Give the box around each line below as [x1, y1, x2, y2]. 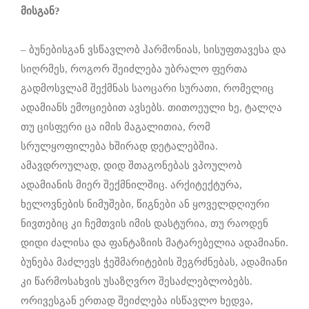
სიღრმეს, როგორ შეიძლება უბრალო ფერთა [21, 63, 248, 75]
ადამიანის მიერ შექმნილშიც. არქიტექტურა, [21, 179, 242, 191]
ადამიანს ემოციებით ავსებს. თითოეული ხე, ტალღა [21, 102, 282, 114]
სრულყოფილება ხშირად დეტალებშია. [21, 141, 218, 152]
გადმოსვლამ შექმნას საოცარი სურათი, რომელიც [21, 83, 274, 94]
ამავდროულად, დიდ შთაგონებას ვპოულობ [21, 160, 242, 172]
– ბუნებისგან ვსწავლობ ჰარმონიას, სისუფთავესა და [21, 44, 286, 56]
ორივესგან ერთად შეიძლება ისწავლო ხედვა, [21, 295, 253, 307]
